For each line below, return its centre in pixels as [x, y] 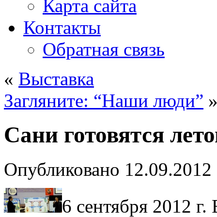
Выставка [56, 79]
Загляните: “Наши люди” [104, 101]
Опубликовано [62, 169]
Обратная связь [104, 49]
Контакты [62, 27]
